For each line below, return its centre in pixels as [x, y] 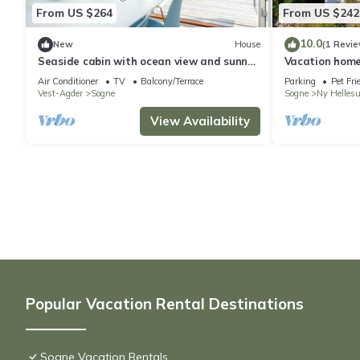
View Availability [200, 121]
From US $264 [74, 13]
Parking [300, 81]
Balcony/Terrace [172, 81]
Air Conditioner [68, 81]
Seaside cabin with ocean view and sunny [145, 61]
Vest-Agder [60, 93]
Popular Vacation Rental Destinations [165, 303]
